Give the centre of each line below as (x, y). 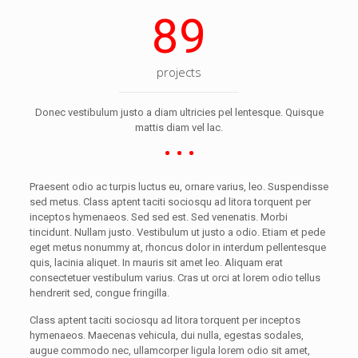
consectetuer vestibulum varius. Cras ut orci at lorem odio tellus (175, 278)
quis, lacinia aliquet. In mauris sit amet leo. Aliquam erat (156, 263)
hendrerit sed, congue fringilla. (99, 293)
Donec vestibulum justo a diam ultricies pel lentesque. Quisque (179, 113)
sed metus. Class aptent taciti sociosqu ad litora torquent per (170, 202)
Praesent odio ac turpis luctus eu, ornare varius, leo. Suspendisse (179, 187)
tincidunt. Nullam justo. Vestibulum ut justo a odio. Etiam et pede (177, 233)
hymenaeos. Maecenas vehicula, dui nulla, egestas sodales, (166, 336)
